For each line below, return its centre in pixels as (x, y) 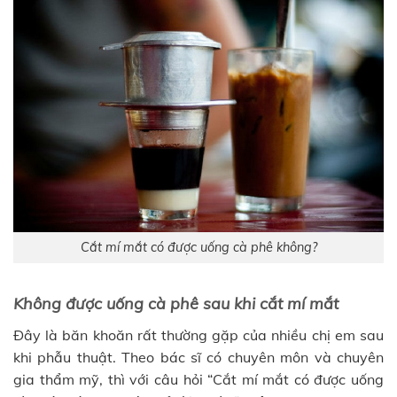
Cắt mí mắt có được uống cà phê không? (198, 247)
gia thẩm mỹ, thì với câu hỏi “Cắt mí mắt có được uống (198, 379)
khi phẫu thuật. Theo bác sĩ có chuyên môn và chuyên (198, 357)
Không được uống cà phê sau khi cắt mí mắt (176, 303)
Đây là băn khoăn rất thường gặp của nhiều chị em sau (198, 335)
